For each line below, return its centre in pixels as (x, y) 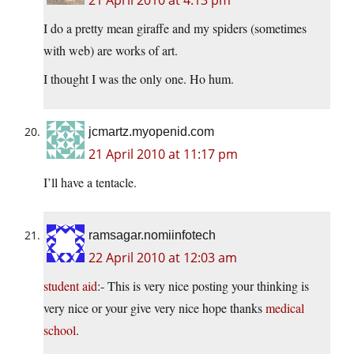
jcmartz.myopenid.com (151, 132)
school (60, 330)
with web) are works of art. (111, 51)
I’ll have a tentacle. (90, 183)
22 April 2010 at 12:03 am (163, 258)
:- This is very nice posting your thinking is (203, 286)
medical (285, 308)
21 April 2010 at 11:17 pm (163, 154)
